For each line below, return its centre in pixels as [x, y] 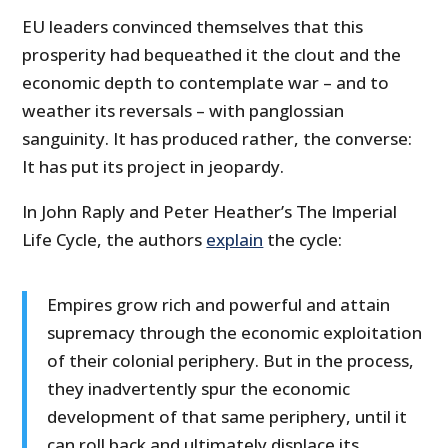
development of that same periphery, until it [227, 417]
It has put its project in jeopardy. [153, 167]
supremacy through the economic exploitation [235, 333]
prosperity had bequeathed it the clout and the [212, 55]
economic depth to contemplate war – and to [206, 83]
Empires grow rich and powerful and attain [219, 305]
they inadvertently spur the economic [199, 389]
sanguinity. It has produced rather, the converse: [217, 139]
